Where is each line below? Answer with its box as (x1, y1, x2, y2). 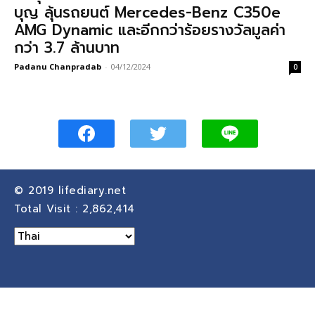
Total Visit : (14, 200, 82, 217)
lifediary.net (58, 182, 131, 198)
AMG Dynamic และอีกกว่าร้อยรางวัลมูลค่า (14, 18, 285, 41)
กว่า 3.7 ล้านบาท (14, 36, 120, 59)
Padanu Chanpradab (14, 60, 101, 72)
